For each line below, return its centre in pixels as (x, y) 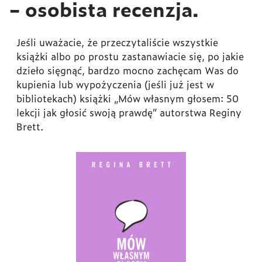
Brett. (30, 127)
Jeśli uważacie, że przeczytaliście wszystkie (117, 42)
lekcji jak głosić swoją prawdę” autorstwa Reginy (129, 113)
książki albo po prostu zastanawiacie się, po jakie (130, 56)
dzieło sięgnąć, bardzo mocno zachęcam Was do (127, 70)
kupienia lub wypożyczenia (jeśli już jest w (115, 85)
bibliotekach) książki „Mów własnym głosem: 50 (127, 99)
